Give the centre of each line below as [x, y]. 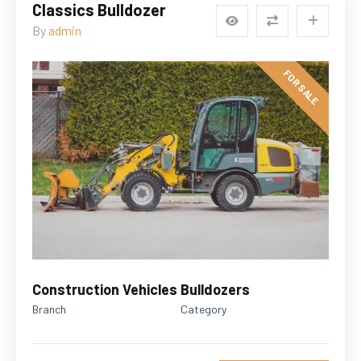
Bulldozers [215, 289]
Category [203, 309]
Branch [49, 309]
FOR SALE [301, 87]
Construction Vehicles [105, 289]
